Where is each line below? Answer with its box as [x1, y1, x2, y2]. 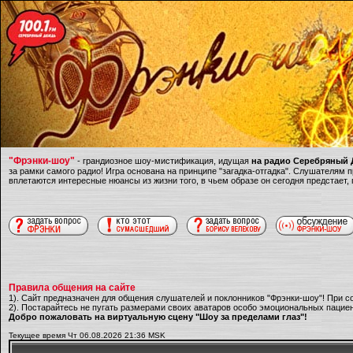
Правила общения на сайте [9, 282, 136, 293]
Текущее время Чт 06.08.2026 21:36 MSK [9, 331, 165, 340]
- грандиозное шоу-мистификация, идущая [75, 156, 251, 165]
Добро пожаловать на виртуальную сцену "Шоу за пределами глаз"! [9, 312, 307, 321]
